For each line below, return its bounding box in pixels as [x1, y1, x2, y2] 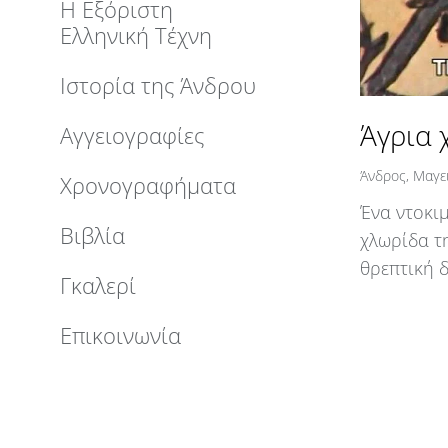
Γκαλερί [60, 269, 136, 300]
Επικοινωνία [60, 319, 181, 350]
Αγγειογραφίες [60, 119, 204, 150]
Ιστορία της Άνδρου [60, 69, 256, 100]
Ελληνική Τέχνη [60, 19, 212, 50]
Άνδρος [360, 165, 406, 185]
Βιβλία [60, 219, 125, 250]
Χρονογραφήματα [60, 169, 236, 200]
